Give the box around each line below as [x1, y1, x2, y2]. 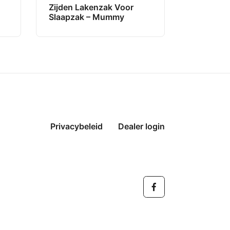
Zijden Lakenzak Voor [49, 2, 134, 13]
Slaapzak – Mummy [49, 12, 125, 23]
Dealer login [118, 121, 165, 131]
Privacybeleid [50, 121, 103, 131]
